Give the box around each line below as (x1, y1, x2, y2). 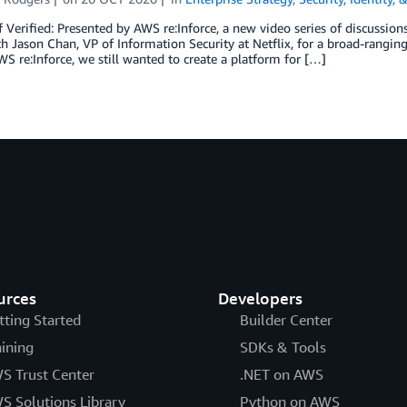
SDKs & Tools (239, 337, 326, 356)
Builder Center (239, 310, 333, 329)
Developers (217, 287, 303, 308)
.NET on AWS (239, 364, 323, 383)
